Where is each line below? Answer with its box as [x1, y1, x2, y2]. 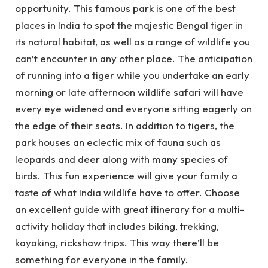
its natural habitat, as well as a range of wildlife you [15, 35, 250, 48]
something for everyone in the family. [15, 253, 191, 266]
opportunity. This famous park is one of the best [15, 2, 236, 14]
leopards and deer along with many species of [15, 153, 228, 165]
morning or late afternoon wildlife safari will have [15, 86, 243, 98]
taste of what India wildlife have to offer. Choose [15, 186, 240, 199]
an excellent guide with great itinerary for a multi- [15, 203, 245, 215]
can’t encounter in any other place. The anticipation [15, 52, 252, 65]
